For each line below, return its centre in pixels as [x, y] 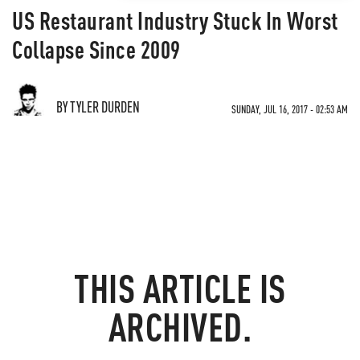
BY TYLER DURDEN [98, 106]
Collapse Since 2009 [96, 49]
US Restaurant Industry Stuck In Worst [175, 20]
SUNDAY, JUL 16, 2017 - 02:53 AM [290, 109]
